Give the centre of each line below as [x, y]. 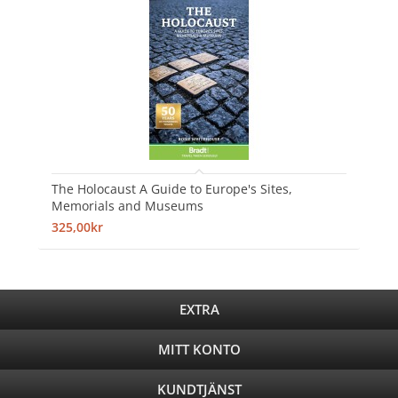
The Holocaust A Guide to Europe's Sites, [171, 188]
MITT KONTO [199, 349]
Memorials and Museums [127, 205]
